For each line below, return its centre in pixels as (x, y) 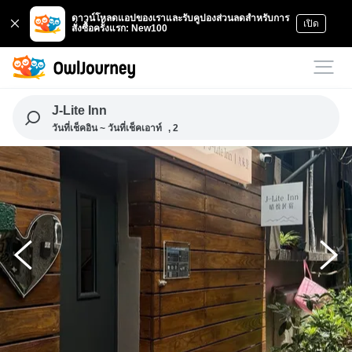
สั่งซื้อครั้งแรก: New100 (120, 28)
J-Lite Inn (79, 110)
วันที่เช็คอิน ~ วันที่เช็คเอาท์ (106, 128)
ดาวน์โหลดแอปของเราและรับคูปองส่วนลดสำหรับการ (181, 18)
